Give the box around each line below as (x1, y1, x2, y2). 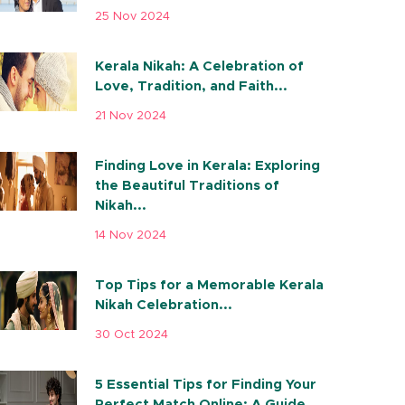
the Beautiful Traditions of (94, 179, 279, 193)
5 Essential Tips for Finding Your (94, 378, 316, 391)
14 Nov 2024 (94, 230, 166, 241)
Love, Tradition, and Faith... (94, 80, 287, 93)
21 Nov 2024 (94, 110, 166, 122)
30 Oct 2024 (94, 329, 168, 341)
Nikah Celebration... (94, 298, 232, 312)
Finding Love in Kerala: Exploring (94, 159, 320, 173)
